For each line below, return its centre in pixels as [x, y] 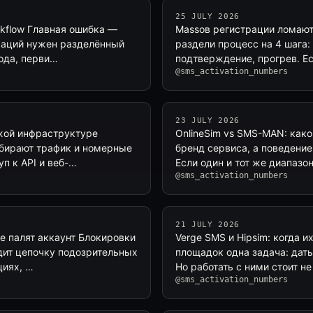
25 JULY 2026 [208, 16]
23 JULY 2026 [208, 121]
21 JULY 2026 [208, 225]
